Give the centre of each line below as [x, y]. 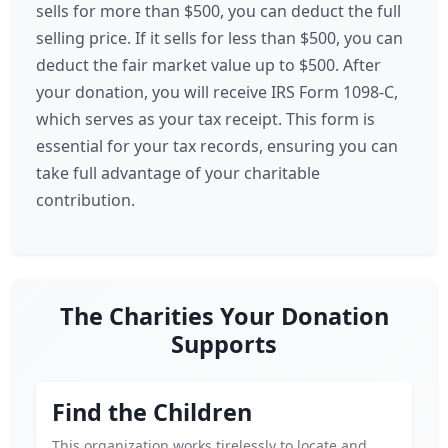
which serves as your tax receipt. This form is [205, 119]
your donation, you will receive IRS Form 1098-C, [217, 92]
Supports [224, 344]
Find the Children [152, 412]
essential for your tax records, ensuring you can [217, 146]
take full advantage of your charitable [178, 173]
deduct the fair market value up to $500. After [208, 65]
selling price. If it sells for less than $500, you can [219, 38]
